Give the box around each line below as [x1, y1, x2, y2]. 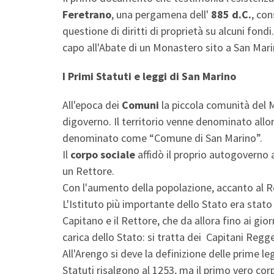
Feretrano [62, 7, 111, 21]
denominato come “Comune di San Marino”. [62, 130, 262, 145]
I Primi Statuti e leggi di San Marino [62, 68, 239, 83]
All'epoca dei [62, 97, 122, 112]
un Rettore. [62, 163, 117, 178]
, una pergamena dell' [111, 7, 209, 21]
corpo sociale [70, 147, 135, 161]
